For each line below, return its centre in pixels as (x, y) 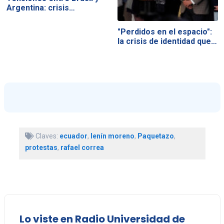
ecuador (73, 136)
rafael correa (82, 147)
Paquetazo (155, 136)
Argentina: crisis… (40, 8)
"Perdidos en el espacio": (165, 32)
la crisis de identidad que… (167, 41)
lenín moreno (112, 136)
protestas (41, 147)
